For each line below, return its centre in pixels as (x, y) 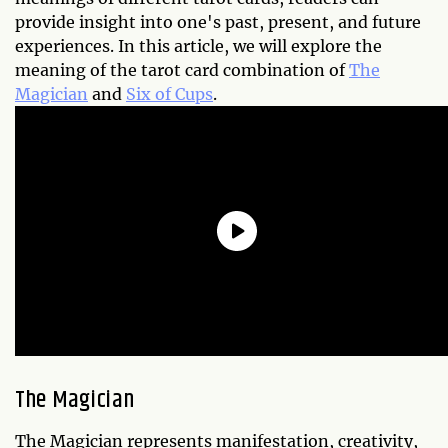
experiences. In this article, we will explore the (198, 46)
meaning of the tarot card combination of (182, 70)
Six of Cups (169, 94)
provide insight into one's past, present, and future (218, 22)
